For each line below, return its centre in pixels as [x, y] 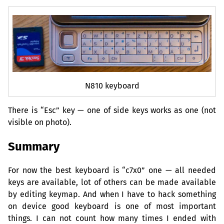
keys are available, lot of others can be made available [112, 182]
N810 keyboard [112, 86]
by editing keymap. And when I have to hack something [112, 194]
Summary [34, 147]
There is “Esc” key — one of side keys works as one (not [112, 110]
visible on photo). [40, 122]
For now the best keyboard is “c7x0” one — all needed [112, 170]
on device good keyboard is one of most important [112, 206]
